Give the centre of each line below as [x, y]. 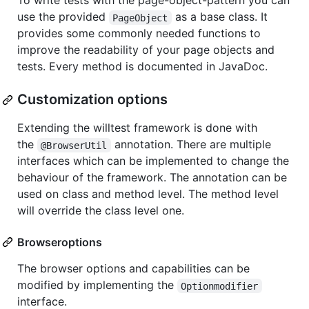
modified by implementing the [97, 285]
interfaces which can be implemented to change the [153, 161]
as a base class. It [221, 17]
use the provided [63, 17]
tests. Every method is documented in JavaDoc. [142, 67]
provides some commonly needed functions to [139, 33]
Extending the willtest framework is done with [137, 128]
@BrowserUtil [74, 145]
